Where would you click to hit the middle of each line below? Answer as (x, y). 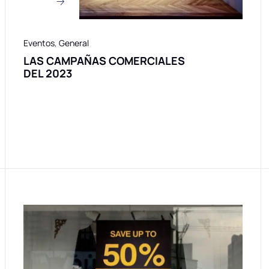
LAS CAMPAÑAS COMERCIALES (104, 61)
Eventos (39, 43)
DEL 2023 (48, 74)
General (74, 43)
